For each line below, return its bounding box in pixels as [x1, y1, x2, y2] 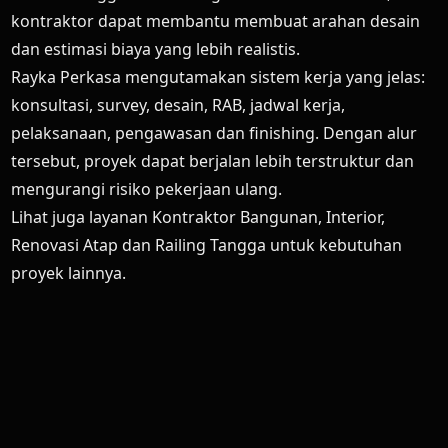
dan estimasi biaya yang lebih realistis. [11, 38, 301, 60]
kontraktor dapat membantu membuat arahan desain [11, 10, 421, 32]
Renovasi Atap [11, 234, 119, 256]
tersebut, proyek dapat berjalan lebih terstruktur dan [11, 150, 415, 172]
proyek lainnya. [11, 262, 127, 284]
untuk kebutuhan [266, 234, 403, 256]
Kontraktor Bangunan [152, 206, 319, 228]
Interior [326, 206, 382, 228]
